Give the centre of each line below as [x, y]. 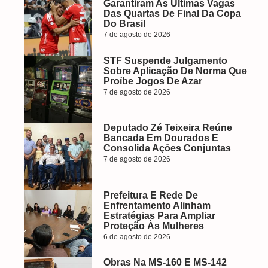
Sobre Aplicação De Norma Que [175, 71]
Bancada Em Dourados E [161, 138]
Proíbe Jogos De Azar [154, 81]
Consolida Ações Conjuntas [167, 148]
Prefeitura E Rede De [150, 195]
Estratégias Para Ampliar [159, 215]
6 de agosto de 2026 [137, 237]
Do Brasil [124, 24]
